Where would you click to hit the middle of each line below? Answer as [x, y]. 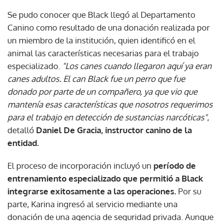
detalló [22, 130]
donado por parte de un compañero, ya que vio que [102, 92]
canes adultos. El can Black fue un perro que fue [96, 79]
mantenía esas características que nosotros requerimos [110, 104]
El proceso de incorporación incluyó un [80, 166]
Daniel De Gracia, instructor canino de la [114, 130]
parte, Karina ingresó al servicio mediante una [92, 204]
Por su [189, 191]
